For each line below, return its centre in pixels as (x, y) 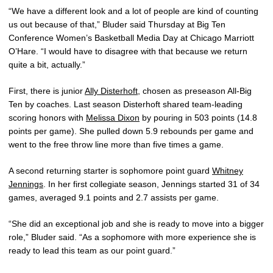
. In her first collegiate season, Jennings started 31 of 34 (151, 184)
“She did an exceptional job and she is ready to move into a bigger (136, 224)
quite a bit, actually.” (47, 65)
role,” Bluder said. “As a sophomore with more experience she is (132, 237)
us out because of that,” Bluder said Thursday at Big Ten (117, 25)
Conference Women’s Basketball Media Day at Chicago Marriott (131, 38)
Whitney (228, 171)
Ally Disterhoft (111, 91)
